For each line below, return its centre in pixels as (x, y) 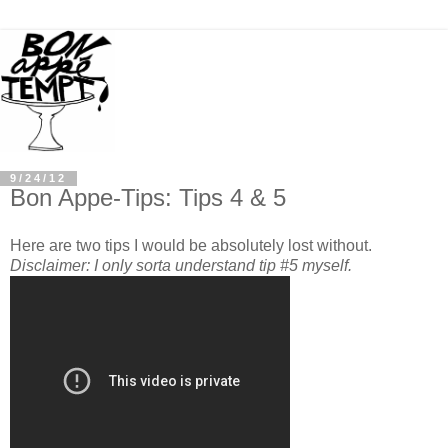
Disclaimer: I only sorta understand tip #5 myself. (181, 266)
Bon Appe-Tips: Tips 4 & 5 (148, 198)
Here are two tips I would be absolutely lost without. (191, 246)
